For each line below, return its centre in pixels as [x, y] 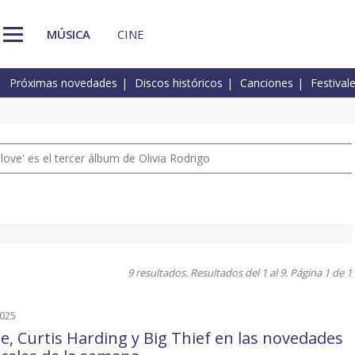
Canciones [267, 83]
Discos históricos [179, 83]
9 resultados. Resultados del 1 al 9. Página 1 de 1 [240, 273]
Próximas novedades [63, 83]
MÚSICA [69, 34]
